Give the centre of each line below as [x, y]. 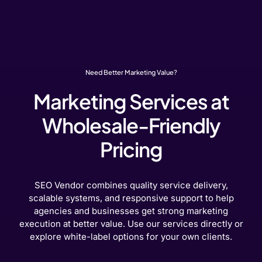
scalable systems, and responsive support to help [131, 198]
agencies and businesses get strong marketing [131, 211]
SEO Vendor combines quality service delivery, [131, 185]
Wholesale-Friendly [131, 125]
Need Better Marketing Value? [131, 72]
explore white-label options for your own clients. [131, 237]
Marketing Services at [131, 101]
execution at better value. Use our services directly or [131, 224]
